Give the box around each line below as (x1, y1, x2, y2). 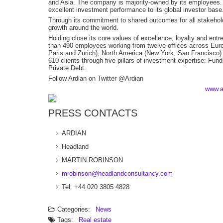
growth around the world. (48, 24, 118, 31)
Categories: (55, 206, 92, 213)
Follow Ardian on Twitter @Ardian (48, 75, 143, 82)
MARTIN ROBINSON (62, 156, 123, 164)
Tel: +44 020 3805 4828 (62, 183, 129, 191)
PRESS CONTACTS (48, 108, 137, 118)
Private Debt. (48, 64, 86, 72)
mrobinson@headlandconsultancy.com (62, 170, 173, 177)
